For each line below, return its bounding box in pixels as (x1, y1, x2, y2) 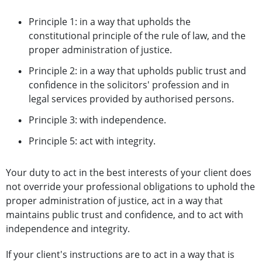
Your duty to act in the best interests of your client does (6, 166, 251, 180)
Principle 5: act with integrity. (29, 135, 156, 148)
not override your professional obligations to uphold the (6, 180, 255, 194)
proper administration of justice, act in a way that (6, 194, 223, 208)
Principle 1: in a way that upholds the (29, 15, 191, 29)
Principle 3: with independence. (29, 113, 166, 127)
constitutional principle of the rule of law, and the (29, 29, 246, 43)
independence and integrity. (6, 222, 130, 236)
